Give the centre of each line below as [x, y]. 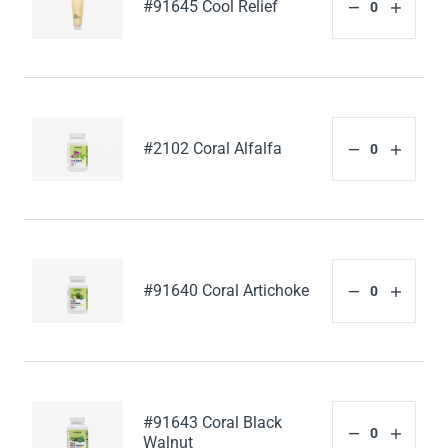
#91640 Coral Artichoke [226, 290]
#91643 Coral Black [213, 422]
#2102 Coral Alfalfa [213, 148]
